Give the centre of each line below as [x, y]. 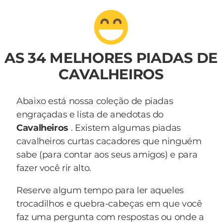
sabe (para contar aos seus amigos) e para [107, 155]
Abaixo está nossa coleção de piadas [95, 101]
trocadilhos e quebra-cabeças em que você [109, 204]
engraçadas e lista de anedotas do [90, 114]
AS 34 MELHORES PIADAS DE [111, 58]
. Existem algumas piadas [125, 128]
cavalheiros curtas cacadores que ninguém [109, 141]
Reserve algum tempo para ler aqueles [100, 190]
